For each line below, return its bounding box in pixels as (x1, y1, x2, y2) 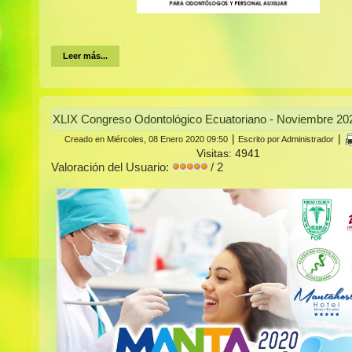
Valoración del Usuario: (51, 160, 172, 174)
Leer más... (63, 51, 108, 60)
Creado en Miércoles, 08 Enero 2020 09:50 (64, 134, 228, 144)
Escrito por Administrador (238, 134, 334, 144)
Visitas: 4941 (196, 148, 260, 159)
